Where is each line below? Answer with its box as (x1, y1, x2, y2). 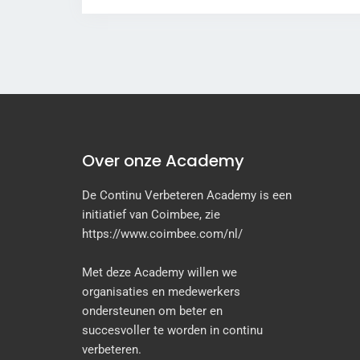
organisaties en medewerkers (82, 284, 240, 300)
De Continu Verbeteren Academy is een (82, 188, 292, 203)
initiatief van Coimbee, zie (82, 207, 220, 223)
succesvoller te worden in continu (82, 323, 263, 338)
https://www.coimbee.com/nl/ (82, 227, 249, 242)
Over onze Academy (82, 149, 244, 173)
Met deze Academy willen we (82, 265, 237, 280)
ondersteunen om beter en (82, 304, 223, 319)
